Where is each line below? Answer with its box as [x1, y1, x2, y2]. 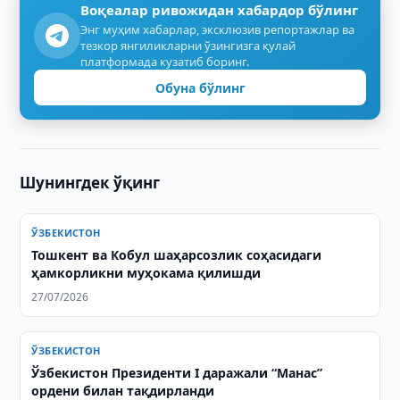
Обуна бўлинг [154, 79, 246, 96]
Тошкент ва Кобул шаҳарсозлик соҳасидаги [31, 246, 322, 263]
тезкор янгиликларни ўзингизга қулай [80, 37, 296, 54]
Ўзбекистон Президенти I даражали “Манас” [31, 364, 323, 381]
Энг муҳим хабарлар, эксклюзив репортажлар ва [80, 21, 355, 37]
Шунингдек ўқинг [20, 172, 161, 193]
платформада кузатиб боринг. [80, 54, 250, 70]
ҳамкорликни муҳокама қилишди [31, 264, 262, 281]
